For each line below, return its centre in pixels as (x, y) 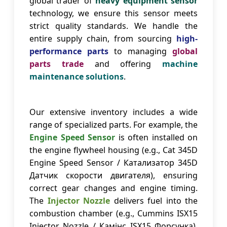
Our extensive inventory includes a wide (113, 112)
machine (180, 64)
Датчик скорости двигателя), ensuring (113, 176)
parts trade (56, 64)
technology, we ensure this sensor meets (113, 13)
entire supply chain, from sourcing (103, 39)
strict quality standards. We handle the (113, 26)
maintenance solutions (77, 77)
